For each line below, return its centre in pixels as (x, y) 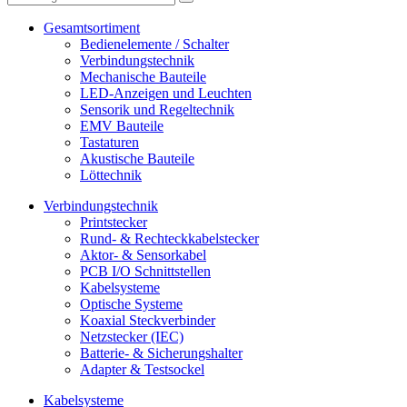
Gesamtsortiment (92, 28)
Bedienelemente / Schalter (154, 44)
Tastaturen (109, 142)
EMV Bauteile (122, 126)
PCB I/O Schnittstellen (145, 271)
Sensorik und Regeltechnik (157, 109)
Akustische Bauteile (137, 159)
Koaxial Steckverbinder (148, 320)
